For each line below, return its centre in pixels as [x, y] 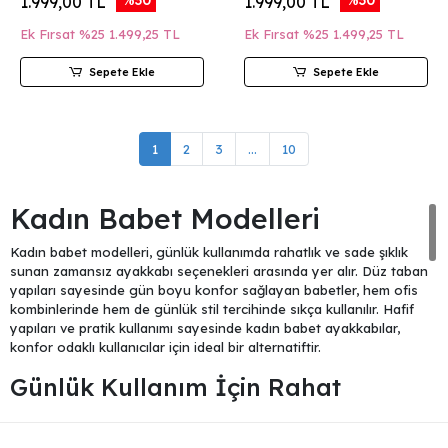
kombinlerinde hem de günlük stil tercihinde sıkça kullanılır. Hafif [212, 309]
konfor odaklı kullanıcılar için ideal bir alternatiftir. [165, 347]
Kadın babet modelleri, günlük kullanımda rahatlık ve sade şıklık [209, 252]
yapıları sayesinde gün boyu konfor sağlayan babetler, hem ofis [214, 290]
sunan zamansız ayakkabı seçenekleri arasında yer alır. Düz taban [219, 271]
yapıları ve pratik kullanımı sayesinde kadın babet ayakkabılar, [205, 328]
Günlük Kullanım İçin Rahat [175, 387]
